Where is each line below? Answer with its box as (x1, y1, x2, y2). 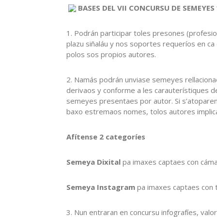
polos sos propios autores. (66, 49, 156, 59)
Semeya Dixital (66, 156, 121, 167)
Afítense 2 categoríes (66, 131, 145, 141)
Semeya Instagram (66, 182, 135, 192)
